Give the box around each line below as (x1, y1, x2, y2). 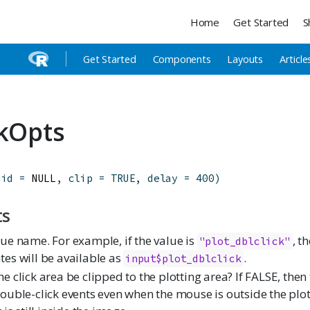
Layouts (227, 53, 264, 66)
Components (152, 53, 211, 66)
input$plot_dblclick (125, 252, 241, 266)
